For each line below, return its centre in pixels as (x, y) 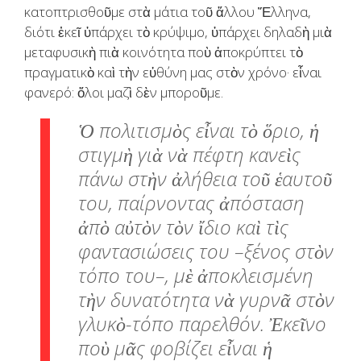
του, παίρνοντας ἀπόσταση (191, 203)
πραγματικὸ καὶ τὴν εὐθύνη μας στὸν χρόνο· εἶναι (173, 73)
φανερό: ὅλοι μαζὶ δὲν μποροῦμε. (124, 93)
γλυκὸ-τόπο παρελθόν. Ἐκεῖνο (202, 324)
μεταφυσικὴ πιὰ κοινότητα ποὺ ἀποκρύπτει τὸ (164, 52)
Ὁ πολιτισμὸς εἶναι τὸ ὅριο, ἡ (199, 131)
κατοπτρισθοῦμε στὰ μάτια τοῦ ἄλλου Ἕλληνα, (168, 12)
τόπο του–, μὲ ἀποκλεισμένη (196, 276)
